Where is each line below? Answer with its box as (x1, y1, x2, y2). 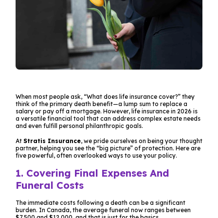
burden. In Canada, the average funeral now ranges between (16, 206, 191, 214)
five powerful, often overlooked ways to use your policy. (16, 151, 177, 159)
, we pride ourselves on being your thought (81, 137, 202, 145)
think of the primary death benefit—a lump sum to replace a (16, 100, 187, 108)
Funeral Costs (16, 179, 84, 191)
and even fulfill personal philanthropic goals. (16, 122, 143, 129)
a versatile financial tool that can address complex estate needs (16, 114, 200, 122)
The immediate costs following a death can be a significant (16, 199, 185, 206)
